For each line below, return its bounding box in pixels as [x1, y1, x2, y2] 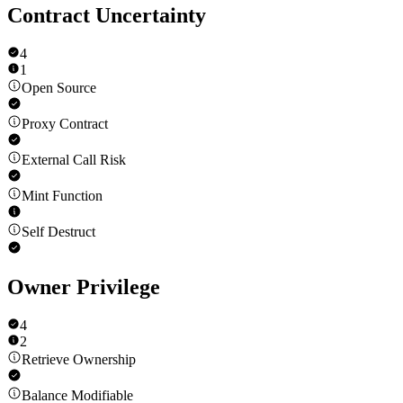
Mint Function [22, 187, 103, 203]
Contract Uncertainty [7, 3, 206, 27]
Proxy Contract [22, 115, 108, 131]
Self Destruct [22, 223, 95, 239]
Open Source [22, 79, 96, 95]
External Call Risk [22, 151, 126, 167]
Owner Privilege [7, 275, 160, 300]
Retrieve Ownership [22, 352, 136, 368]
